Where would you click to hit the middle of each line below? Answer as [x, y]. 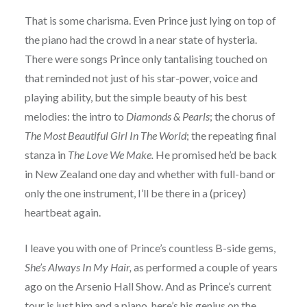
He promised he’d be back [215, 155]
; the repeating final [231, 136]
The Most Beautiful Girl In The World [105, 136]
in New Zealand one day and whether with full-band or [150, 174]
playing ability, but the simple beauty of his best [135, 97]
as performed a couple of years [204, 267]
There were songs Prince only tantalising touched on [146, 59]
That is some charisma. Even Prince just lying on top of [150, 21]
